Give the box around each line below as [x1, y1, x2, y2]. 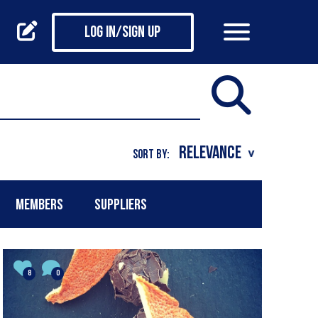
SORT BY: [132, 148, 170, 161]
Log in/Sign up [84, 25, 160, 42]
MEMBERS [16, 197, 64, 213]
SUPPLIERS [94, 197, 147, 213]
